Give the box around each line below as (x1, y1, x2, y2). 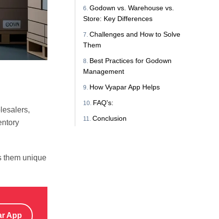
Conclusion (92, 114, 127, 123)
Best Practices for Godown (89, 57, 172, 65)
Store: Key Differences (83, 15, 153, 23)
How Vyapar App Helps (89, 83, 160, 91)
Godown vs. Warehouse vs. (89, 4, 175, 12)
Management (83, 67, 125, 76)
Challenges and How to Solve (89, 30, 181, 39)
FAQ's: (93, 99, 114, 107)
